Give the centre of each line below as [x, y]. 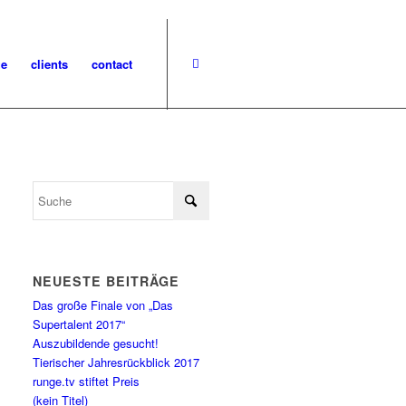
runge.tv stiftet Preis [87, 381]
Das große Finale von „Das [103, 305]
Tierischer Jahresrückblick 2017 [116, 362]
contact [112, 64]
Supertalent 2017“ [79, 324]
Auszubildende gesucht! [96, 343]
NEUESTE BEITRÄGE [106, 281]
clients [49, 64]
